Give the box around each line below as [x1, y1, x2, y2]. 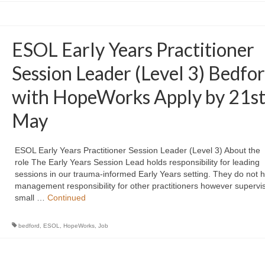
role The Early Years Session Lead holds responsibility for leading [14, 157, 260, 167]
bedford [18, 222, 40, 229]
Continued [47, 193, 86, 202]
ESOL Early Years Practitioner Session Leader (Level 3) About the [14, 146, 260, 155]
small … [14, 193, 47, 202]
